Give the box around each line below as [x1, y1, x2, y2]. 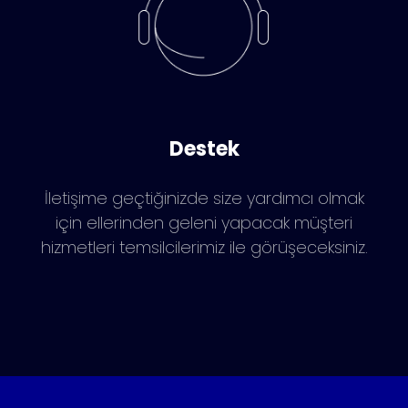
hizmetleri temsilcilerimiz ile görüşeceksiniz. [40, 235, 368, 259]
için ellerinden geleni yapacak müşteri [56, 210, 352, 234]
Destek [168, 134, 240, 163]
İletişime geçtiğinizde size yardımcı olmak [44, 186, 364, 209]
